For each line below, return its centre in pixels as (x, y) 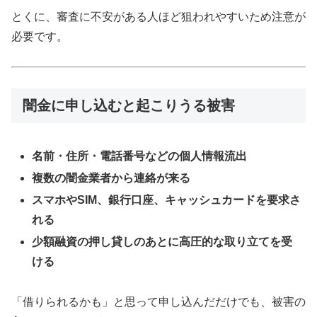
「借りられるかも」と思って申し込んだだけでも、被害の (158, 301)
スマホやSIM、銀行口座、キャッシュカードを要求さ (167, 200)
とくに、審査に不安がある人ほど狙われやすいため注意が (158, 16)
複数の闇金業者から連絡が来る (111, 178)
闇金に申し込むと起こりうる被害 (129, 106)
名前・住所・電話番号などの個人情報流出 (140, 156)
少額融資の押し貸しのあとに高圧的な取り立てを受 (162, 242)
